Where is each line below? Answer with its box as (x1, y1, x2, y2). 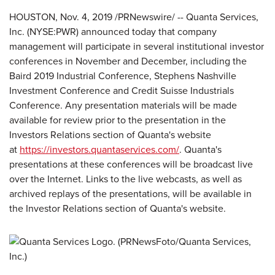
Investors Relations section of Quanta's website (9, 128, 211, 142)
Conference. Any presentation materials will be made (9, 98, 237, 112)
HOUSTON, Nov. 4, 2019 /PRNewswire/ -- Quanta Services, (9, 10, 258, 24)
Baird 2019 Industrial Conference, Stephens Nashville (9, 69, 236, 83)
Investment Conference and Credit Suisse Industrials (9, 83, 234, 98)
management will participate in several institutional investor (9, 39, 264, 53)
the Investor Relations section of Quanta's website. (9, 201, 226, 215)
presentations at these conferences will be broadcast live (9, 157, 253, 171)
